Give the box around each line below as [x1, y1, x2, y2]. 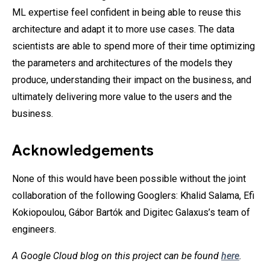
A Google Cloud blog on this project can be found [12, 250, 221, 262]
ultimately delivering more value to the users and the [12, 91, 232, 102]
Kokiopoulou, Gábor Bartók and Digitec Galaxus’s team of [12, 207, 250, 218]
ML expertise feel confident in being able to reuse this [12, 7, 241, 18]
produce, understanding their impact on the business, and [12, 74, 251, 86]
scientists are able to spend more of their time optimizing [12, 40, 255, 52]
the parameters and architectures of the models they [12, 57, 233, 69]
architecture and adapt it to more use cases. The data [12, 24, 234, 35]
